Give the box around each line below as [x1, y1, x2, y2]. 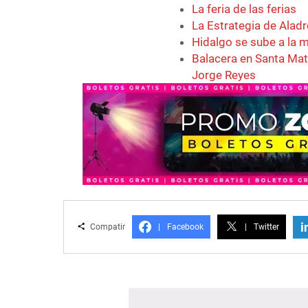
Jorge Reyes [192, 68, 256, 82]
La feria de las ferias [192, 2, 297, 16]
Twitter [254, 222, 279, 232]
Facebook [167, 222, 203, 232]
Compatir [88, 222, 125, 232]
